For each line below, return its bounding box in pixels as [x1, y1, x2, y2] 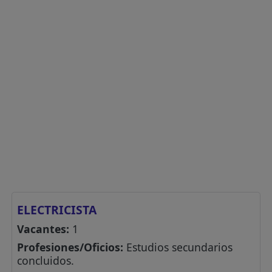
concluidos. [17, 253, 75, 268]
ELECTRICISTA [17, 201, 97, 218]
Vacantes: [17, 221, 70, 236]
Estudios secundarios [123, 239, 233, 254]
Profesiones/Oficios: [17, 239, 124, 254]
